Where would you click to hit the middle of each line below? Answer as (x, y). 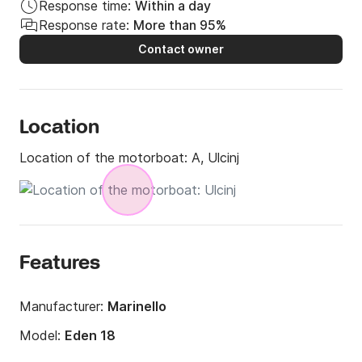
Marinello (137, 306)
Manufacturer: (63, 306)
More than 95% (180, 25)
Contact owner (181, 48)
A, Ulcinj (215, 157)
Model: (42, 335)
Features (60, 263)
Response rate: (84, 25)
